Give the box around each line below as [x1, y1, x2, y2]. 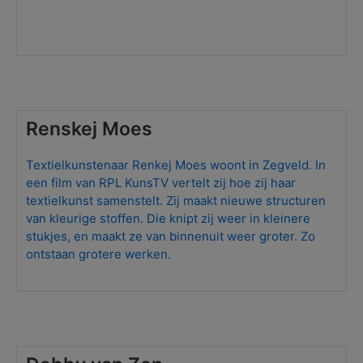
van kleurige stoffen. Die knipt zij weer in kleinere [26, 211, 311, 226]
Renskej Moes [26, 117, 153, 140]
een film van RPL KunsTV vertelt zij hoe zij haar [26, 175, 297, 190]
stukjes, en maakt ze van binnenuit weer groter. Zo [26, 228, 316, 244]
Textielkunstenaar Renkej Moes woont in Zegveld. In [26, 157, 327, 173]
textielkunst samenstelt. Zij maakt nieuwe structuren [26, 193, 327, 208]
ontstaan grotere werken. [26, 246, 172, 262]
